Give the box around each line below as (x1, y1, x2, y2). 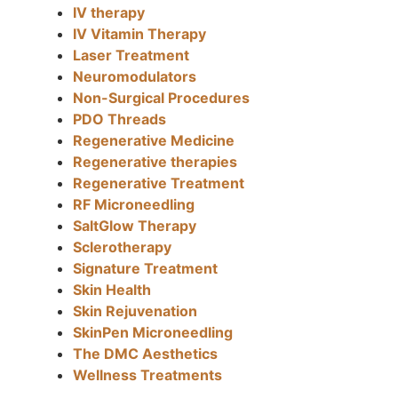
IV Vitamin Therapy (73, 25, 207, 44)
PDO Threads (73, 110, 167, 129)
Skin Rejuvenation (73, 302, 198, 321)
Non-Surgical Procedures (73, 89, 251, 107)
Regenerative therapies (73, 153, 238, 171)
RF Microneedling (73, 195, 195, 214)
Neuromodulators (73, 68, 197, 86)
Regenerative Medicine (73, 131, 235, 150)
